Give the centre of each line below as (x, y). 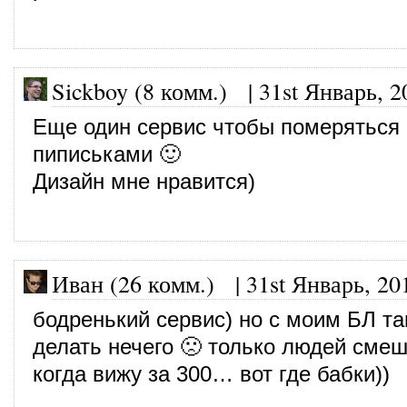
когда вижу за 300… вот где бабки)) (211, 374)
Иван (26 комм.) (133, 283)
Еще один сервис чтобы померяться (216, 127)
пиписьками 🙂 (107, 154)
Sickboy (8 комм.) (139, 90)
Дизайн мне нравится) (144, 181)
